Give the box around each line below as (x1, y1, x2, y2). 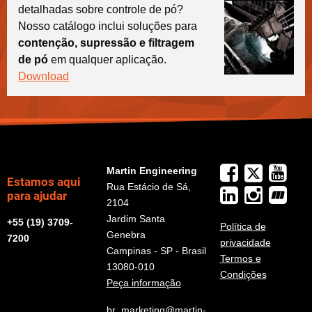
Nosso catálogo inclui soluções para (18, 19, 197, 32)
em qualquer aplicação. (48, 53, 166, 65)
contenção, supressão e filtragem (18, 36, 194, 49)
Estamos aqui (7, 174, 81, 189)
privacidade (219, 236, 271, 248)
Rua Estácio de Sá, (106, 180, 191, 192)
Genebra (106, 228, 146, 240)
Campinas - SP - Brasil (106, 244, 206, 256)
